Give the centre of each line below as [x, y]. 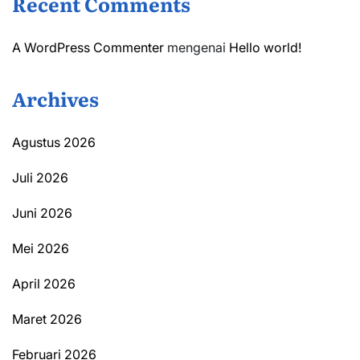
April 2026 [44, 284]
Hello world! [265, 48]
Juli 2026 [40, 178]
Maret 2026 [47, 319]
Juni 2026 [42, 213]
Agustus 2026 [54, 143]
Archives [55, 99]
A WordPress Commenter [88, 48]
